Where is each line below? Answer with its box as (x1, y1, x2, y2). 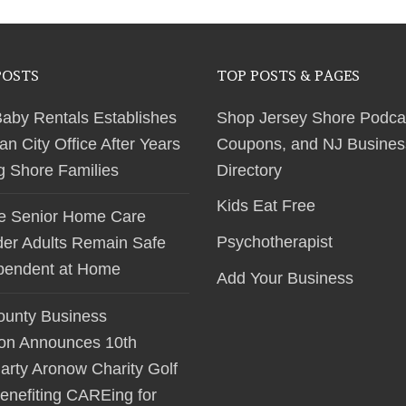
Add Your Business (217, 268, 353, 287)
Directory (217, 160, 282, 179)
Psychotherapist (217, 233, 333, 252)
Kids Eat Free (217, 197, 315, 216)
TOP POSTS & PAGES (217, 66, 360, 84)
